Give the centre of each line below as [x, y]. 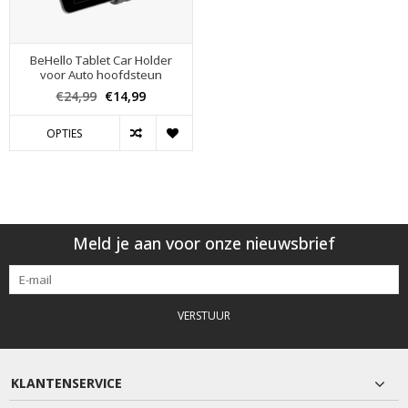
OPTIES [65, 134]
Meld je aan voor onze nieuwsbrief [204, 243]
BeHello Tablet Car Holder [101, 60]
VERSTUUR [204, 315]
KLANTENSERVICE [66, 382]
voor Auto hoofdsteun [101, 74]
